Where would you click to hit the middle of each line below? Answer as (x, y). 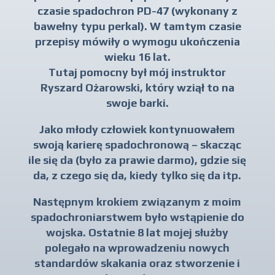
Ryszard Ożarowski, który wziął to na (137, 87)
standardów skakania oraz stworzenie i (137, 263)
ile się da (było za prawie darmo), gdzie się (137, 160)
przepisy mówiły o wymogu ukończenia (137, 41)
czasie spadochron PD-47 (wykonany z (137, 10)
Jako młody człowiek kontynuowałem (137, 129)
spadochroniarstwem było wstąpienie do (137, 217)
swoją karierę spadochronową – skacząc (137, 144)
